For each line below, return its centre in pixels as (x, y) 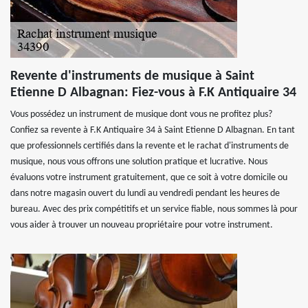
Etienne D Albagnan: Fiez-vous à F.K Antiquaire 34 (153, 93)
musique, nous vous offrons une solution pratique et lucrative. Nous (139, 162)
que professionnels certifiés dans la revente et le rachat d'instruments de (150, 146)
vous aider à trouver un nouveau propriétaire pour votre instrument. (142, 225)
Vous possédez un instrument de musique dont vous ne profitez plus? (141, 114)
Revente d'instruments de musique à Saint (132, 76)
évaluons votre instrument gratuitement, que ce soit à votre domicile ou (149, 178)
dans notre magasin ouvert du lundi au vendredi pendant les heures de (145, 194)
